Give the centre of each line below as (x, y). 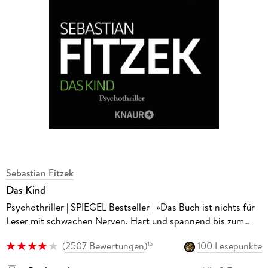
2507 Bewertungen (104, 246)
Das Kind (25, 190)
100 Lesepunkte (230, 246)
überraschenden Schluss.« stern (71, 234)
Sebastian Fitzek (39, 173)
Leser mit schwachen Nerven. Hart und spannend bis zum (125, 220)
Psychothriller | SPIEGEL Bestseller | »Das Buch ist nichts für (130, 207)
